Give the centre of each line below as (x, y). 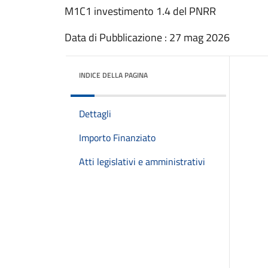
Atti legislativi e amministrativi (142, 162)
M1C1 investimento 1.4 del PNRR (140, 11)
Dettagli (95, 114)
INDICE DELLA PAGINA (113, 75)
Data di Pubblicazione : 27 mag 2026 (147, 37)
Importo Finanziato (117, 138)
